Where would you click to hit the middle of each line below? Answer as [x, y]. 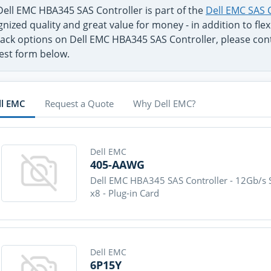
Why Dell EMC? [164, 104]
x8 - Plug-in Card [125, 193]
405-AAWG [117, 164]
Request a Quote [79, 104]
